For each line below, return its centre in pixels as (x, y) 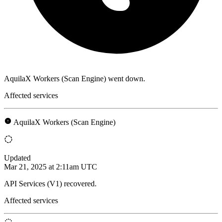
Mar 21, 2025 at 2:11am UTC (51, 166)
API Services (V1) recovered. (50, 183)
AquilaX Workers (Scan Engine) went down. (75, 78)
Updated (17, 158)
